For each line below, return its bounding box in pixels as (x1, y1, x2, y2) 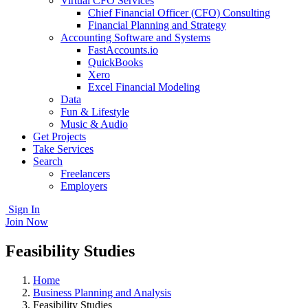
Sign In (5, 203, 40, 215)
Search (33, 155, 63, 167)
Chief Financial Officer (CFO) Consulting (88, 7, 270, 19)
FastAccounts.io (88, 44, 158, 56)
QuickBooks (88, 56, 143, 68)
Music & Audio (60, 118, 128, 130)
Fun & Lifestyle (60, 106, 129, 118)
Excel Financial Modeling (88, 81, 200, 93)
